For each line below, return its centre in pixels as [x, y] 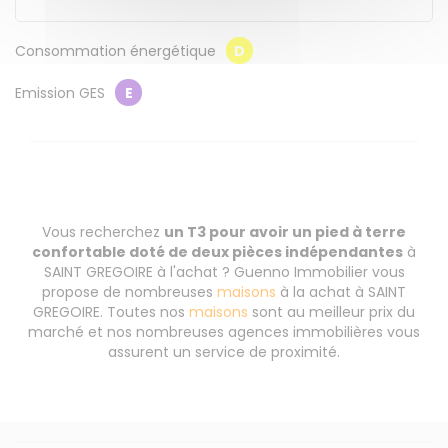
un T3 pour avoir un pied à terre [285, 232]
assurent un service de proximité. [224, 352]
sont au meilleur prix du [331, 312]
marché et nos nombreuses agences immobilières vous [224, 332]
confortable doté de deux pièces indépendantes [217, 252]
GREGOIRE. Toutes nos [111, 312]
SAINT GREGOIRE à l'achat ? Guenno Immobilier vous [224, 272]
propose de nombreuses [129, 292]
